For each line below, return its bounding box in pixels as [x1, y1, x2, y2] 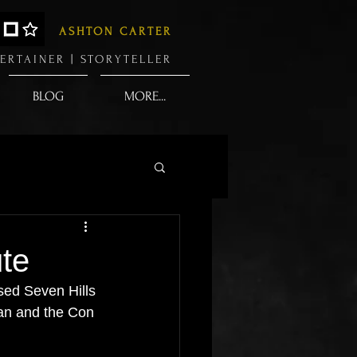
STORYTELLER [80, 53, 172, 66]
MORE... [124, 88, 166, 104]
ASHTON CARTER [59, 25, 172, 38]
